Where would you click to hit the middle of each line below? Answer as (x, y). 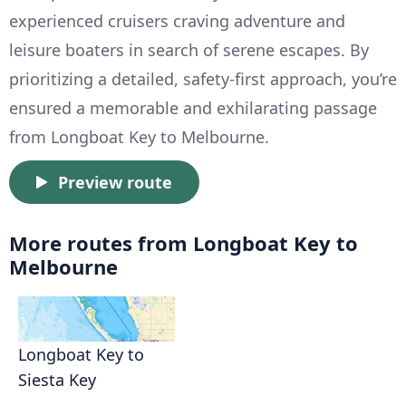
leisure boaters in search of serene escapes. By (189, 50)
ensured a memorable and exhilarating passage (193, 108)
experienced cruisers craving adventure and (177, 21)
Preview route (115, 183)
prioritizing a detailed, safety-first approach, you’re (203, 79)
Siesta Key (57, 380)
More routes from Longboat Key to (184, 243)
